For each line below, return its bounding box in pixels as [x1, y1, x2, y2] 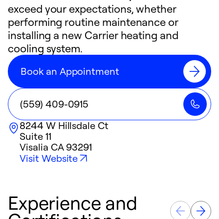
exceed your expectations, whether [8, 2, 177, 15]
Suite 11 [20, 130, 51, 142]
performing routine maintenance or [8, 15, 179, 28]
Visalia [20, 141, 48, 153]
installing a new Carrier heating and [8, 28, 178, 42]
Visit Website [20, 152, 78, 164]
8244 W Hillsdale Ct [20, 119, 109, 131]
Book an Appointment [21, 65, 120, 77]
